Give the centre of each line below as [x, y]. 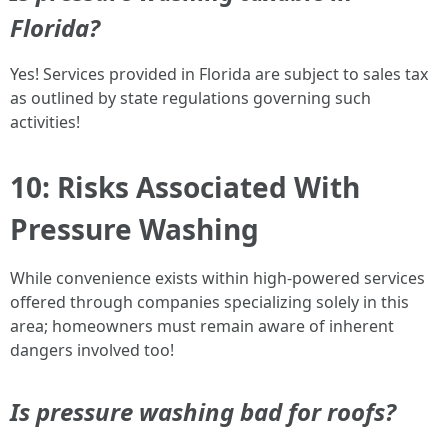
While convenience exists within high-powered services [217, 278]
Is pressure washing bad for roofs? [203, 411]
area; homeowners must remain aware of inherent [202, 326]
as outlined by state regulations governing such [190, 98]
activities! [45, 122]
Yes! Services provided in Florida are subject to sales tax [219, 74]
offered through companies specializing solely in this [209, 302]
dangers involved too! [92, 350]
